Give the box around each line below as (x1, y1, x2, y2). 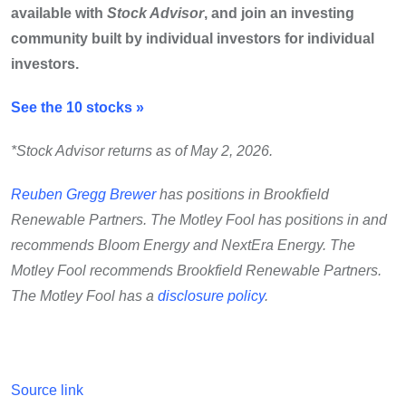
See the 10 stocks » (11, 100, 144, 116)
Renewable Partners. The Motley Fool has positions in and (11, 212, 387, 228)
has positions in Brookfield (156, 187, 329, 203)
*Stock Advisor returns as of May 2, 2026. (11, 143, 273, 159)
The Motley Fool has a (11, 288, 158, 304)
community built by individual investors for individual (11, 31, 374, 47)
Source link (11, 382, 83, 399)
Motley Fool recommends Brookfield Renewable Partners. (11, 263, 382, 279)
